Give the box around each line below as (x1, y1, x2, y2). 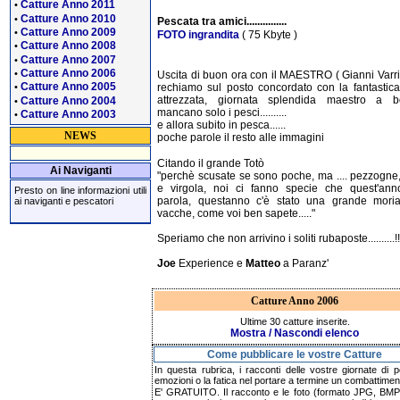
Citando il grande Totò (157, 156, 264, 170)
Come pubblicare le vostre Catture (207, 348, 382, 361)
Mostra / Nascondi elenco (230, 327, 359, 340)
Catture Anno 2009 (21, 25, 116, 38)
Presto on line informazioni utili (14, 185, 146, 196)
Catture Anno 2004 (21, 94, 116, 107)
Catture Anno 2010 (21, 12, 116, 25)
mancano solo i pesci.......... (157, 105, 287, 119)
